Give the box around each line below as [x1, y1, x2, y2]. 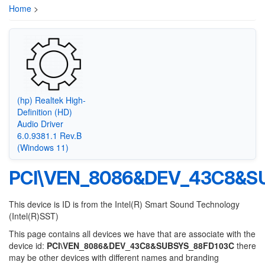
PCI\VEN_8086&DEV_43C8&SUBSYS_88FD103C [47, 240, 234, 251]
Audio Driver [17, 117, 63, 130]
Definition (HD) [17, 105, 72, 118]
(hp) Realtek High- [17, 93, 86, 106]
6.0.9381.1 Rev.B [17, 129, 82, 141]
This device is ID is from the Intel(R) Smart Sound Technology [9, 198, 240, 210]
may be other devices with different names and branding [9, 251, 219, 263]
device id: [9, 240, 47, 251]
